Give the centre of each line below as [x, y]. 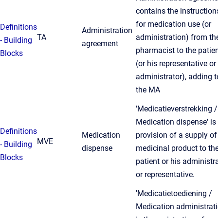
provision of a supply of [176, 135]
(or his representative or [176, 64]
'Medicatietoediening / [174, 193]
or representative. [165, 174]
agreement [100, 44]
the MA [148, 90]
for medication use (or [173, 24]
